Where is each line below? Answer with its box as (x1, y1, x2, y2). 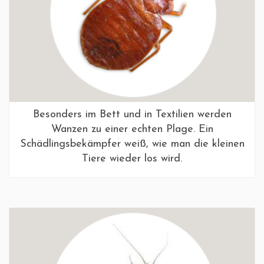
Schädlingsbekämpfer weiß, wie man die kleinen (19, 138, 245, 150)
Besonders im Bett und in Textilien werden (32, 109, 232, 121)
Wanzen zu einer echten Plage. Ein (51, 124, 213, 136)
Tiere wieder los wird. (82, 153, 182, 165)
